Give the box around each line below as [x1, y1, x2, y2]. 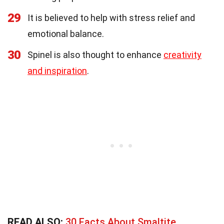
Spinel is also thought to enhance [27, 49, 163, 60]
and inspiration [27, 65, 87, 76]
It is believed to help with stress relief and [27, 12, 195, 23]
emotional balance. [27, 28, 104, 39]
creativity [163, 49, 201, 60]
